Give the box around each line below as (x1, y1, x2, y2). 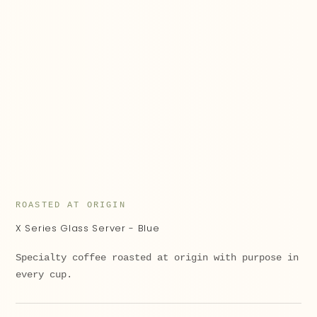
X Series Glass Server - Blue (16, 221, 160, 236)
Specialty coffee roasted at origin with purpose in (16, 252, 299, 264)
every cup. (16, 269, 72, 281)
